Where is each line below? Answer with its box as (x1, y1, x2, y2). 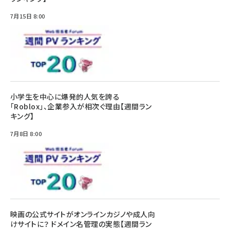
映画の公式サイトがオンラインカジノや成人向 (10, 209, 156, 219)
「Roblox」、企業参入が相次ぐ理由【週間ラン (10, 101, 152, 111)
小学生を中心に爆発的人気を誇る (10, 91, 120, 102)
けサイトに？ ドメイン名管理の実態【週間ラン (10, 219, 152, 229)
